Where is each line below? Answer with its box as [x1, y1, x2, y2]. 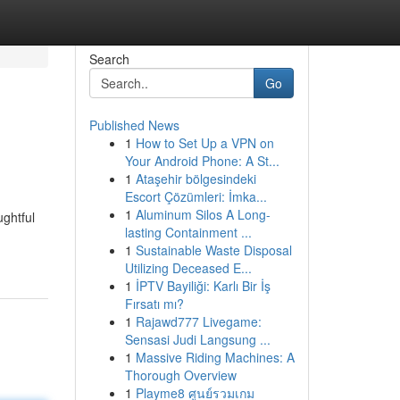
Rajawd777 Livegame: [135, 312, 262, 330]
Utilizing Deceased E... [124, 259, 252, 277]
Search [88, 50, 129, 68]
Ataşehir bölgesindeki [135, 170, 256, 187]
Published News [88, 116, 179, 134]
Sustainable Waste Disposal [135, 241, 292, 259]
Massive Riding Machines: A [135, 348, 295, 366]
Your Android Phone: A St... [124, 152, 279, 170]
